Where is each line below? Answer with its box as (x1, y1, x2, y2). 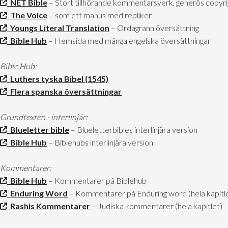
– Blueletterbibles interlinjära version (69, 125, 197, 135)
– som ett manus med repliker (47, 10, 152, 20)
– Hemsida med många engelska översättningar (47, 36, 211, 46)
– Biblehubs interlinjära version (47, 137, 153, 148)
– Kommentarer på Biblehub (47, 176, 147, 186)
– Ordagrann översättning (109, 23, 199, 33)
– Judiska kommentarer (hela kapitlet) (90, 201, 222, 211)
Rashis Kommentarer (7, 201, 90, 211)
